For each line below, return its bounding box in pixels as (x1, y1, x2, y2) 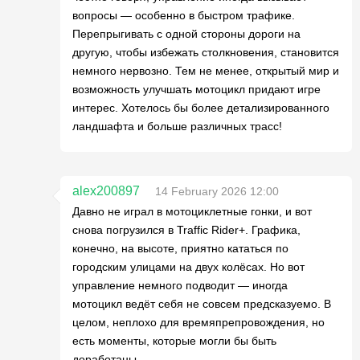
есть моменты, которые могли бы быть (72, 333, 276, 347)
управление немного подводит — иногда (72, 278, 288, 292)
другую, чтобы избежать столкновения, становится (72, 45, 339, 59)
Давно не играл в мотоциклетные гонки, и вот (72, 204, 312, 218)
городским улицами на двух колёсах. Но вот (72, 260, 305, 273)
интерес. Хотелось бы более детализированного (72, 100, 329, 114)
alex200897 (72, 183, 140, 198)
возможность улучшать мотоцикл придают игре (72, 82, 321, 96)
